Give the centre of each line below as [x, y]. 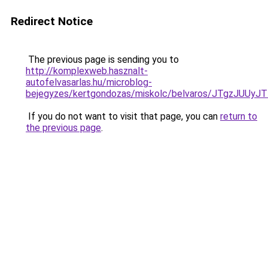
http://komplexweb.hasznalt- [87, 71]
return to [239, 116]
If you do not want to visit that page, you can [123, 116]
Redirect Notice [52, 21]
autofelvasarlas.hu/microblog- [89, 82]
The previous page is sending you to [102, 60]
